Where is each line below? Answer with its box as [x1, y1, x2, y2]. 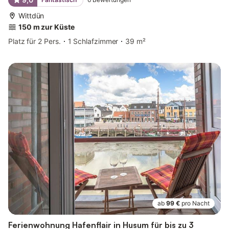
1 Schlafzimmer [67, 37, 119, 46]
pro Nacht [181, 199, 210, 208]
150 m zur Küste [18, 22, 75, 32]
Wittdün [18, 11, 44, 20]
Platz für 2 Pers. [8, 37, 61, 46]
